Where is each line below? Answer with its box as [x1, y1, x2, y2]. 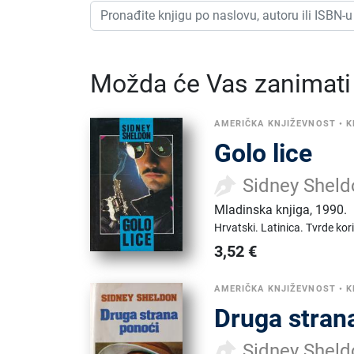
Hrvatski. [214, 221, 262, 235]
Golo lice [214, 138, 313, 169]
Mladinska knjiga [214, 202, 311, 218]
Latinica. [261, 221, 307, 235]
